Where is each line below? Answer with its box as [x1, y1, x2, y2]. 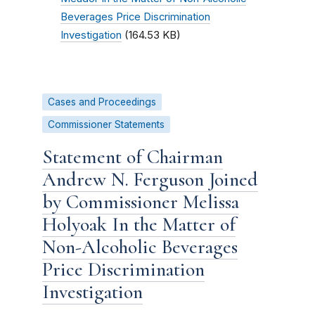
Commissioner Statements [48, 119, 165, 130]
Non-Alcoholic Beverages [42, 235, 238, 259]
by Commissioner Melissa [42, 190, 239, 214]
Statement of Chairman [42, 145, 223, 169]
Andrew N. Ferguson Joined [42, 167, 258, 191]
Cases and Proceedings [48, 96, 156, 108]
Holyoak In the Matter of [42, 212, 236, 236]
